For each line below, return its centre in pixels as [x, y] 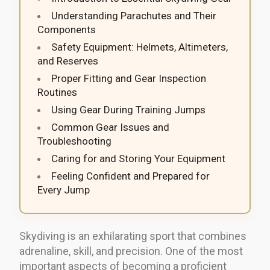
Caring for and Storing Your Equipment [138, 158]
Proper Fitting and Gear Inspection [129, 78]
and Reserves [68, 61]
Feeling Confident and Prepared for [130, 176]
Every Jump [64, 190]
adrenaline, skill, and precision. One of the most [131, 251]
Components [67, 29]
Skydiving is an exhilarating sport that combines [133, 236]
